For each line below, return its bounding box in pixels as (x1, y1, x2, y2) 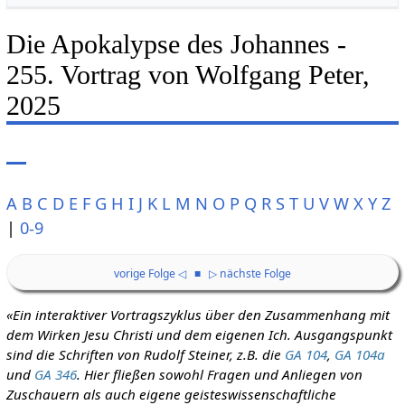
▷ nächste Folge (208, 266, 291, 282)
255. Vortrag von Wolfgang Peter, (5, 59, 370, 90)
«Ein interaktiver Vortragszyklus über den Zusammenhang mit (5, 305, 390, 324)
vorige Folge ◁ (113, 266, 186, 282)
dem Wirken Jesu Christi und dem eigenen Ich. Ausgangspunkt (5, 325, 392, 344)
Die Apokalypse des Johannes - (5, 28, 346, 60)
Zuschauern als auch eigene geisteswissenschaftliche (5, 384, 336, 403)
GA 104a (334, 344, 385, 363)
